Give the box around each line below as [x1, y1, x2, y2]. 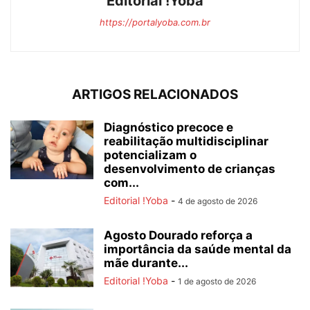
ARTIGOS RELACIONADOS [72, 86, 238, 103]
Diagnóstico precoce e [104, 120, 233, 135]
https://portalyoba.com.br [100, 17, 210, 28]
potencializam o [104, 148, 197, 163]
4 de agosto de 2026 [178, 196, 257, 207]
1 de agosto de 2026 [178, 276, 256, 287]
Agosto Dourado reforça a [104, 228, 253, 243]
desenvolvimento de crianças [104, 162, 275, 176]
